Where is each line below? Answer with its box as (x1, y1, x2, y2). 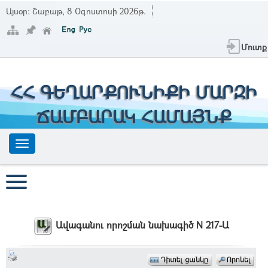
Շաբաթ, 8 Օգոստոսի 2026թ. (32, 5, 146, 17)
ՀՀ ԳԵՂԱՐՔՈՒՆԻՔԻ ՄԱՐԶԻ (11, 80, 257, 103)
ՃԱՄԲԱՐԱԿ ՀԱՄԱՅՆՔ (36, 105, 232, 128)
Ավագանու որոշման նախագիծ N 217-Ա (55, 218, 229, 232)
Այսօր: (6, 5, 32, 17)
